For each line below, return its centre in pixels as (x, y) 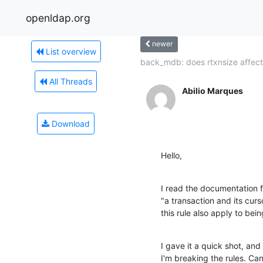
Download (70, 123)
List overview (70, 51)
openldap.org (58, 18)
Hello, (171, 155)
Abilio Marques (213, 90)
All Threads (70, 81)
